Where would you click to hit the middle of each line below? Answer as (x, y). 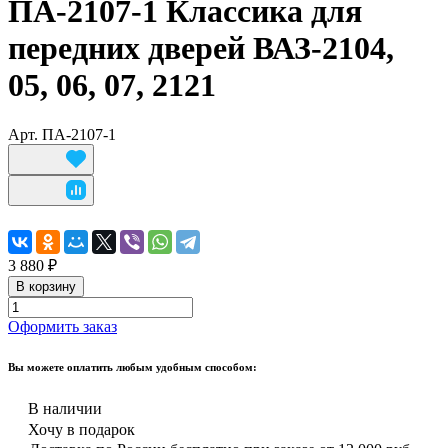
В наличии (65, 408)
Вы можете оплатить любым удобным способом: (132, 366)
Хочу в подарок (81, 429)
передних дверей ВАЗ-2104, (201, 48)
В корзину (46, 286)
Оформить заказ (62, 326)
